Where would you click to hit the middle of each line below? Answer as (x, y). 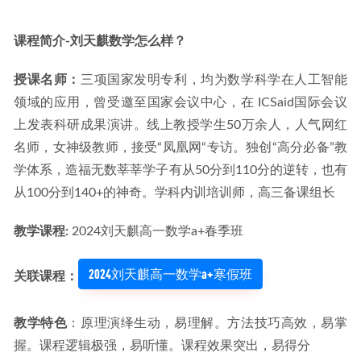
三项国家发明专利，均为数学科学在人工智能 (214, 80)
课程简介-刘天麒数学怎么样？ (100, 41)
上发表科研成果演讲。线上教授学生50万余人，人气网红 (180, 125)
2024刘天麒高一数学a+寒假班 (170, 274)
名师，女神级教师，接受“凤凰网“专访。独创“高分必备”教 (180, 147)
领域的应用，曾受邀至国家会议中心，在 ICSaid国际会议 (180, 102)
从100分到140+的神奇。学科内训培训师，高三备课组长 (174, 193)
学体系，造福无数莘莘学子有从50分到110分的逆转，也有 (180, 170)
